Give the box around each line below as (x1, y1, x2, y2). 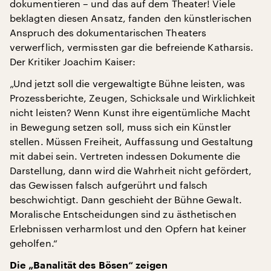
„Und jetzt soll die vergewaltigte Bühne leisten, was (10, 77, 246, 89)
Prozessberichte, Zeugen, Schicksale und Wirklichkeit (10, 92, 256, 103)
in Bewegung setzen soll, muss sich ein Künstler (10, 121, 231, 132)
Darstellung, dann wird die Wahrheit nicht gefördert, (10, 165, 252, 176)
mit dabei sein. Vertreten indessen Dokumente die (10, 150, 240, 162)
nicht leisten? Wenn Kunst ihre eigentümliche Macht (10, 106, 250, 118)
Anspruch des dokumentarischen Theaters (10, 27, 207, 38)
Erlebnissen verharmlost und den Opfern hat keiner (10, 223, 246, 234)
